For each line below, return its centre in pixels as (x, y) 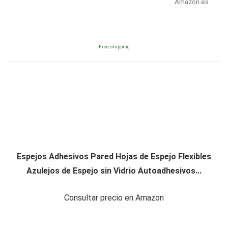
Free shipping (114, 46)
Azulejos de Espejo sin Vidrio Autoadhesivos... (114, 170)
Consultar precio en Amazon (114, 197)
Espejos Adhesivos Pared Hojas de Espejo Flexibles (114, 156)
